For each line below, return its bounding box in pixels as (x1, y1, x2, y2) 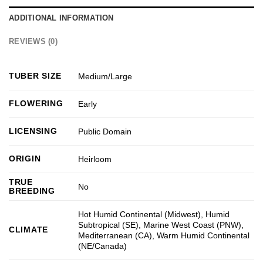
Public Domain (78, 127, 132, 137)
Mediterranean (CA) (78, 231, 153, 241)
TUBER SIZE (9, 70, 62, 80)
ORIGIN (9, 153, 41, 163)
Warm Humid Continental (157, 231, 250, 241)
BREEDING (9, 186, 55, 195)
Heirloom (78, 154, 112, 164)
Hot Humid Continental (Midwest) (78, 210, 201, 220)
